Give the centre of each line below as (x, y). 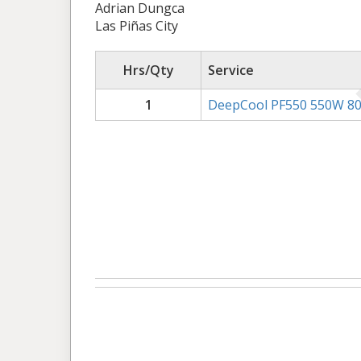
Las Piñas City (137, 26)
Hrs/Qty (148, 70)
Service (231, 70)
